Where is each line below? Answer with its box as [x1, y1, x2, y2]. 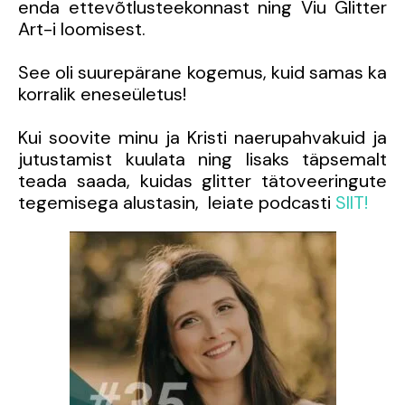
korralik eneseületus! [18, 81, 186, 106]
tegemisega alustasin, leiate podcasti [18, 190, 335, 214]
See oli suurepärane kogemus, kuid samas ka [18, 60, 387, 84]
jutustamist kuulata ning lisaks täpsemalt [18, 146, 387, 171]
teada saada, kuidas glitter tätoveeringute [18, 168, 387, 193]
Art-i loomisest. [18, 16, 146, 41]
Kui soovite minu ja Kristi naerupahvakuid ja [18, 125, 387, 149]
